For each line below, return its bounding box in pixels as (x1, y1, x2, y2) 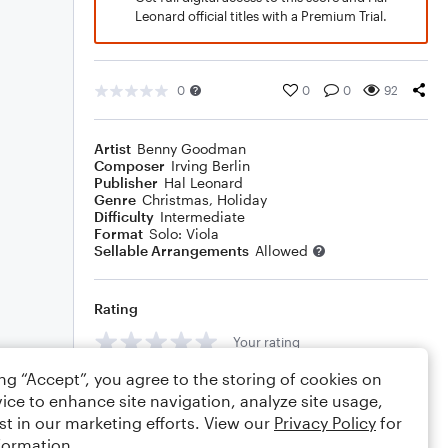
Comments (94, 378, 168, 395)
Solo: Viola (149, 225, 219, 242)
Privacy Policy (274, 413, 376, 432)
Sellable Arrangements (94, 242, 249, 259)
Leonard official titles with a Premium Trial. (135, 8, 387, 24)
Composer (94, 157, 165, 174)
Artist (94, 140, 131, 157)
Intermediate (160, 208, 245, 225)
